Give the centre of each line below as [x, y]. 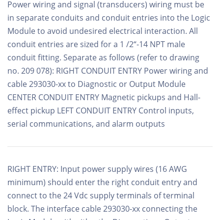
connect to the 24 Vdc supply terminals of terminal [101, 195]
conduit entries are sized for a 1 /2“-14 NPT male [96, 44]
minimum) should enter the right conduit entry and [102, 182]
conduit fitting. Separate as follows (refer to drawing [103, 57]
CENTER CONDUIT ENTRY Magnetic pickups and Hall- [104, 97]
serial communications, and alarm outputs [86, 124]
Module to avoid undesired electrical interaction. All [103, 31]
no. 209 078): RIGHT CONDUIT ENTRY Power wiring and [108, 70]
